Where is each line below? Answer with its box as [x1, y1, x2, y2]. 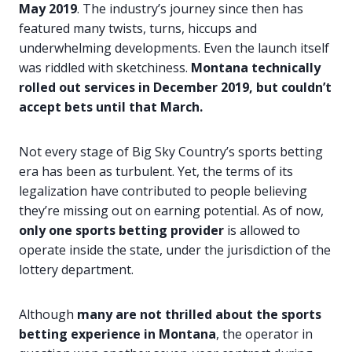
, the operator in [216, 325, 313, 343]
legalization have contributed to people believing [19, 182, 307, 200]
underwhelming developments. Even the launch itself [19, 39, 329, 57]
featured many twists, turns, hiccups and [19, 20, 257, 38]
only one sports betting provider [19, 222, 227, 240]
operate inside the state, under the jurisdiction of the [19, 241, 331, 259]
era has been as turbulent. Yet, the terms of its [19, 163, 293, 181]
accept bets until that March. [19, 98, 203, 116]
